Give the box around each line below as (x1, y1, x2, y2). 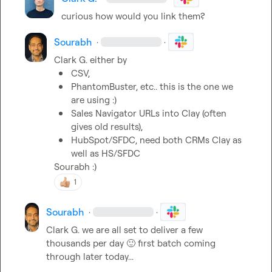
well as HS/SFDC (70, 148, 140, 159)
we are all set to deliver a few (80, 224, 203, 236)
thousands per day (46, 237, 127, 249)
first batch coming (135, 237, 216, 249)
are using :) (70, 94, 117, 106)
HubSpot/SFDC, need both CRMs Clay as (70, 134, 242, 146)
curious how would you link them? (61, 10, 205, 22)
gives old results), (70, 121, 145, 132)
